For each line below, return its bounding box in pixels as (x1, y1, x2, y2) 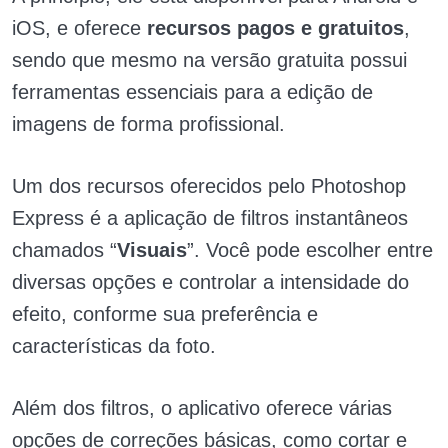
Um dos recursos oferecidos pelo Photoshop (12, 175, 406, 198)
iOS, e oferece (12, 17, 147, 40)
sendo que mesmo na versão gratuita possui (12, 49, 407, 72)
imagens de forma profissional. (12, 113, 285, 136)
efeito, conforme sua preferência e (12, 303, 318, 326)
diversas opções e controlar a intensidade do (12, 271, 409, 294)
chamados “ (12, 239, 117, 262)
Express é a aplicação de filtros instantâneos (12, 207, 408, 230)
